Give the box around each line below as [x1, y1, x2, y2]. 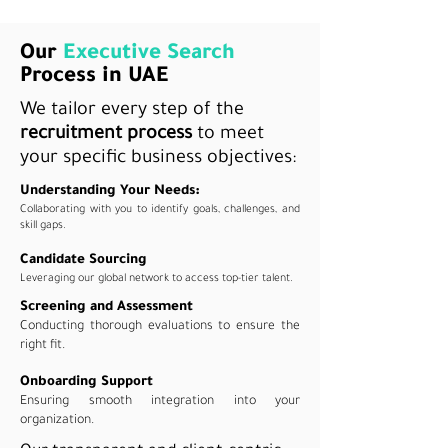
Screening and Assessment [20, 300, 193, 315]
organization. [20, 414, 94, 428]
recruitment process [20, 125, 192, 145]
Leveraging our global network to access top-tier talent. [20, 273, 293, 285]
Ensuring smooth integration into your [20, 395, 300, 409]
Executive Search [63, 43, 235, 66]
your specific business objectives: [20, 149, 296, 169]
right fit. [20, 339, 65, 353]
